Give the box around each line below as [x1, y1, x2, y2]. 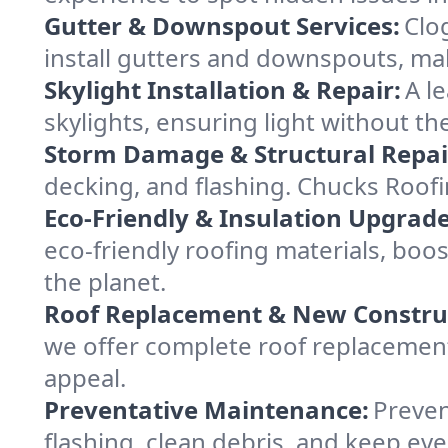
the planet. [44, 264, 166, 298]
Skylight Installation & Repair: [44, 72, 401, 106]
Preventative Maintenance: [44, 392, 369, 426]
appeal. [44, 360, 126, 394]
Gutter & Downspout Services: [44, 8, 400, 42]
